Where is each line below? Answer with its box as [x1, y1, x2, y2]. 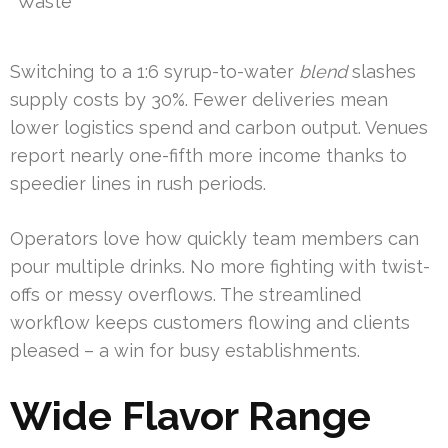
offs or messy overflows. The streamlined [10, 284, 361, 306]
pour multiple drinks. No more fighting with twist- [10, 256, 430, 278]
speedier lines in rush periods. [10, 173, 266, 195]
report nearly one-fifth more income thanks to [10, 145, 407, 167]
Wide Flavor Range [10, 392, 371, 440]
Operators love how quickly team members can [10, 228, 419, 250]
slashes [347, 61, 416, 83]
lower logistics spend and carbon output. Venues [10, 117, 428, 139]
